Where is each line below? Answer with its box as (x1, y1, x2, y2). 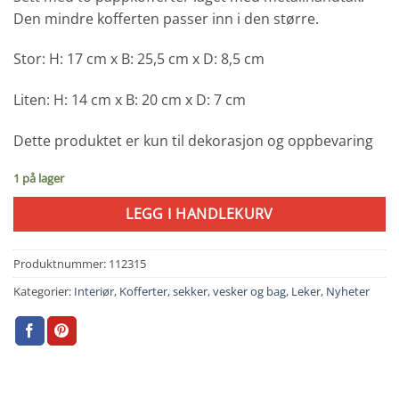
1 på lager (13, 169, 64, 186)
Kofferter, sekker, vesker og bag (119, 283, 286, 300)
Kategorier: (13, 283, 74, 300)
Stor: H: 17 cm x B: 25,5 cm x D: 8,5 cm (13, 49, 265, 69)
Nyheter (326, 283, 370, 300)
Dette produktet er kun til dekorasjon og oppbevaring (13, 130, 373, 151)
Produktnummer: (13, 256, 109, 273)
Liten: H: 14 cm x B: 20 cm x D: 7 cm (13, 90, 246, 110)
